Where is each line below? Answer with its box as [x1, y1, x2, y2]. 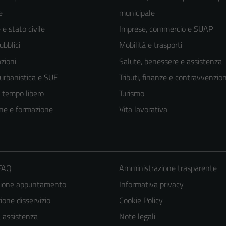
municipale [119, 7, 155, 19]
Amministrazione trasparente [119, 162, 217, 175]
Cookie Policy [119, 194, 163, 207]
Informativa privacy [119, 178, 184, 191]
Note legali [119, 210, 155, 223]
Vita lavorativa [119, 103, 167, 116]
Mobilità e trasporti [119, 39, 182, 51]
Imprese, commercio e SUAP [119, 23, 213, 35]
